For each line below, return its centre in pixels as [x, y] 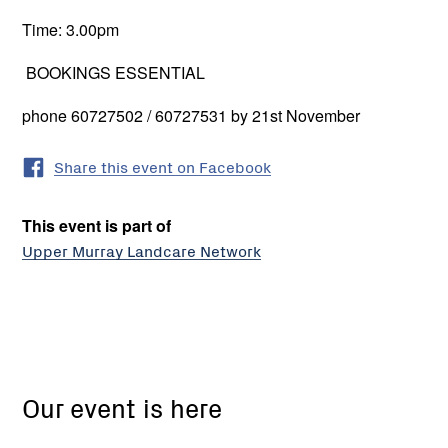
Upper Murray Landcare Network [141, 249]
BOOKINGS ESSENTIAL [113, 72]
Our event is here [122, 406]
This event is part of [96, 225]
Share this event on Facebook [162, 165]
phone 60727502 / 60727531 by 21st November [193, 116]
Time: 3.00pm [70, 29]
